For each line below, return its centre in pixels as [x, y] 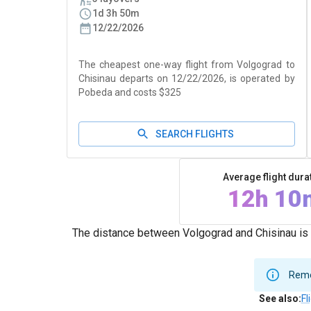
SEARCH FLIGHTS [195, 134]
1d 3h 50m [116, 13]
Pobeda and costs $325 [130, 92]
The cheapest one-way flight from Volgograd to [187, 65]
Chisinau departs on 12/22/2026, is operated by [187, 78]
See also [278, 299]
